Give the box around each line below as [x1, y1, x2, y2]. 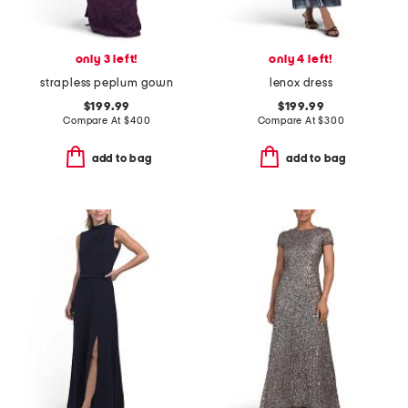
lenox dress [269, 76, 333, 89]
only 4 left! [269, 53, 333, 66]
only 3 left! [75, 53, 139, 66]
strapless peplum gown [39, 76, 174, 89]
